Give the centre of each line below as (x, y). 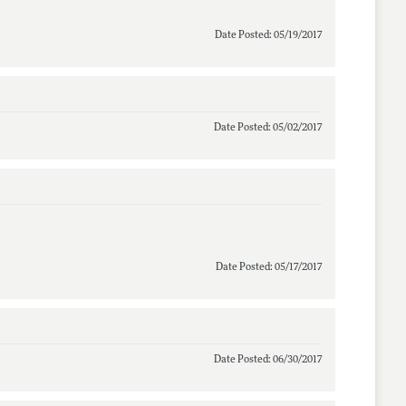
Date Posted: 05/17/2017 (268, 267)
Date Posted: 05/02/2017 (267, 128)
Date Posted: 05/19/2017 (268, 35)
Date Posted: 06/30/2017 (267, 360)
